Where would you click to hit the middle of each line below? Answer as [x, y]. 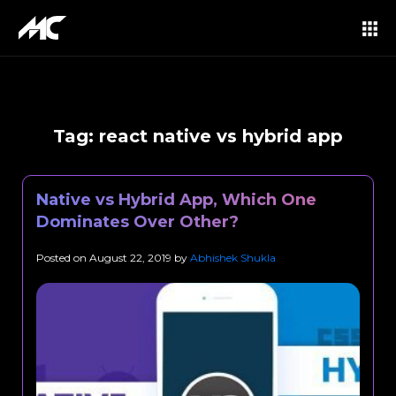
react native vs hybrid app [221, 136]
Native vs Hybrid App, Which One [176, 200]
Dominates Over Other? [137, 222]
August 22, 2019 [130, 258]
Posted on [63, 258]
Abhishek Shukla [233, 258]
